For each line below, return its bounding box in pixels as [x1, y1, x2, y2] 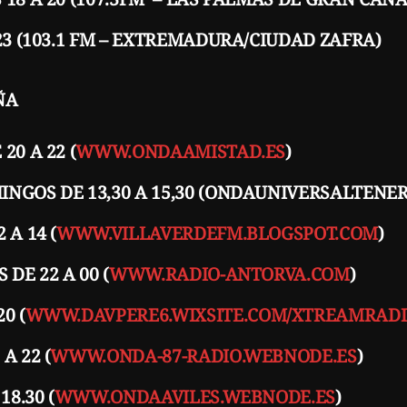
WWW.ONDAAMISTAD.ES [75, 138, 286, 164]
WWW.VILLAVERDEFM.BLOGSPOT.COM [56, 220, 379, 245]
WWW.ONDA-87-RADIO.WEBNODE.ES [50, 342, 357, 368]
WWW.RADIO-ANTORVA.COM [109, 261, 350, 286]
